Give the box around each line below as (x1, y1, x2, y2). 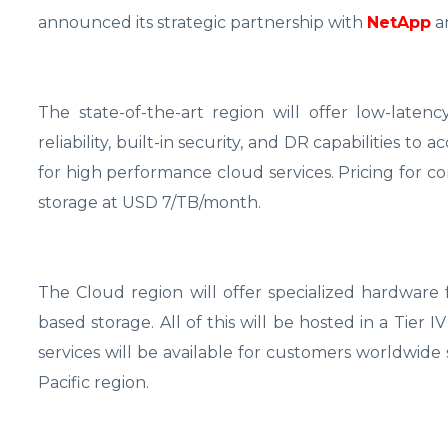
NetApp (367, 13, 431, 33)
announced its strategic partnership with (38, 13, 367, 33)
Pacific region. (38, 373, 149, 393)
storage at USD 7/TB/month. (38, 193, 261, 213)
